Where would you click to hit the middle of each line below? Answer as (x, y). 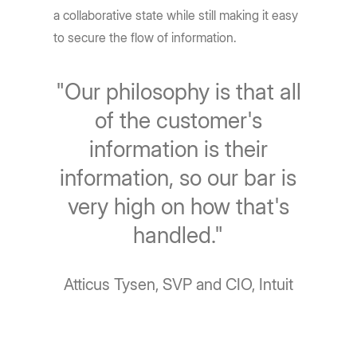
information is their (178, 149)
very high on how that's (178, 207)
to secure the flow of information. (145, 38)
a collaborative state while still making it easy (176, 16)
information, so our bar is (178, 178)
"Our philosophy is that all (178, 92)
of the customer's (178, 121)
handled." (178, 235)
